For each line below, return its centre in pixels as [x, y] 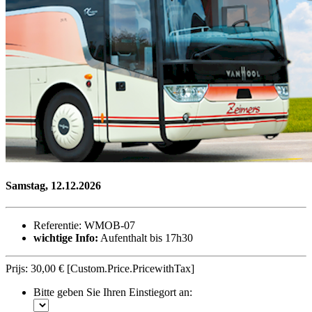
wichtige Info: [66, 238]
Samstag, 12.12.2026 [53, 185]
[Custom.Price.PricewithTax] [131, 269]
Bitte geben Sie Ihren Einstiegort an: [113, 292]
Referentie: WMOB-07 [84, 226]
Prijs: [18, 269]
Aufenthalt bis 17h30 [146, 238]
